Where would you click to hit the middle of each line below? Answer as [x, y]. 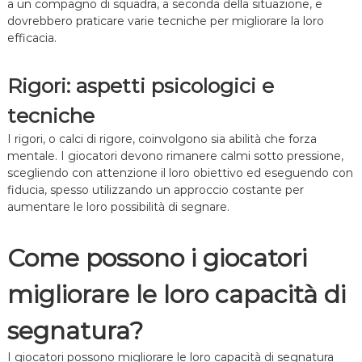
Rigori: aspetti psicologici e [140, 86]
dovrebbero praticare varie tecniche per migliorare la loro [165, 21]
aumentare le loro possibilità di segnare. [118, 207]
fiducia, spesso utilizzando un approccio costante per [155, 190]
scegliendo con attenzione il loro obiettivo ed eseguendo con [180, 173]
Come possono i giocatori [157, 259]
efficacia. [32, 38]
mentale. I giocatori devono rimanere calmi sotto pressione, [175, 156]
